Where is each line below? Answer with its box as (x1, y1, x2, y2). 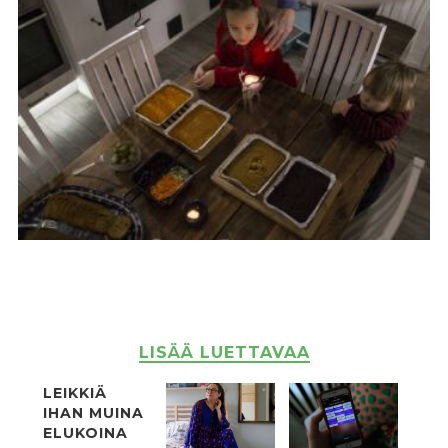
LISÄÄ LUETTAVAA (138, 342, 310, 362)
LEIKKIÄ (42, 383, 107, 402)
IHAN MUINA (42, 403, 144, 422)
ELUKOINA (42, 423, 128, 442)
